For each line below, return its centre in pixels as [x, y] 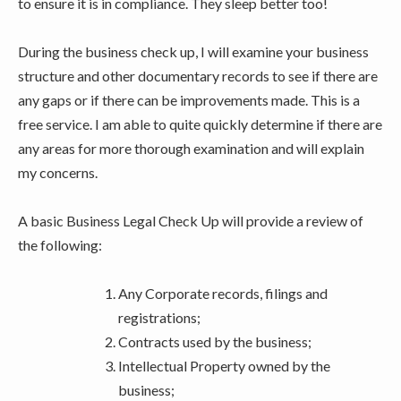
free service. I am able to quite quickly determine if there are [200, 124]
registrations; [159, 317]
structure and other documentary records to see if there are [198, 75]
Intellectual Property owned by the [224, 365]
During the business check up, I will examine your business [193, 51]
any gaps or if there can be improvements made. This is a [189, 99]
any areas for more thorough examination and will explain [191, 148]
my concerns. [58, 172]
